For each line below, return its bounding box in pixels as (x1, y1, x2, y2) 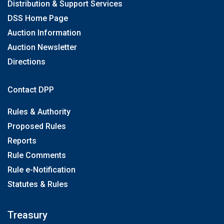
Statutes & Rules (7, 179, 68, 189)
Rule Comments (7, 150, 66, 160)
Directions (7, 57, 45, 66)
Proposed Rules (7, 121, 66, 131)
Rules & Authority (7, 107, 70, 116)
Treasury (7, 209, 47, 221)
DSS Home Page (7, 13, 68, 23)
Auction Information (7, 28, 81, 37)
